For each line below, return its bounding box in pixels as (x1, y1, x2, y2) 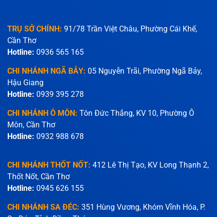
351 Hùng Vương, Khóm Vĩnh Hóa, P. (81, 202, 205, 212)
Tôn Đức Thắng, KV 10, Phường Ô (79, 108, 194, 118)
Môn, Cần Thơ (7, 120, 55, 130)
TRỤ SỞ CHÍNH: (7, 24, 62, 34)
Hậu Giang (7, 78, 44, 88)
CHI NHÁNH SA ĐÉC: (7, 202, 79, 212)
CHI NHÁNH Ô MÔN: (7, 108, 77, 118)
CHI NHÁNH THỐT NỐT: (7, 160, 91, 170)
